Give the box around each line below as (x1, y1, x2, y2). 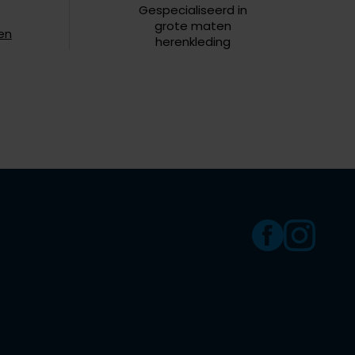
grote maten (154, 17, 231, 35)
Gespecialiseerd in (138, 2, 247, 19)
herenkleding (155, 33, 231, 51)
